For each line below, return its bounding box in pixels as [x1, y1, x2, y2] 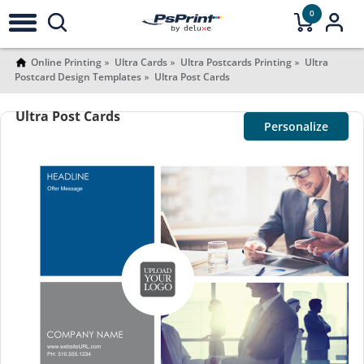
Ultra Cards [114, 55, 167, 69]
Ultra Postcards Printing [180, 55, 292, 69]
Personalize [264, 119, 329, 134]
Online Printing [30, 55, 102, 69]
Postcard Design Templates [14, 70, 141, 84]
